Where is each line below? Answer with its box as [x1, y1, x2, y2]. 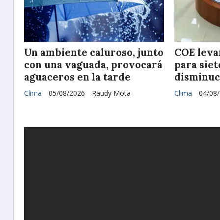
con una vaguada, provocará [24, 58, 163, 72]
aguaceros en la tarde [24, 71, 131, 84]
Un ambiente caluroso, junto [24, 46, 164, 59]
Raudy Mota [92, 88, 131, 98]
